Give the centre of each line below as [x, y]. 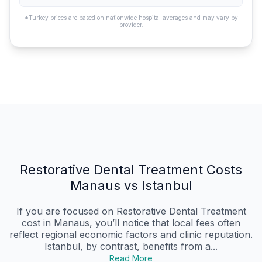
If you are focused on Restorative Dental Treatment [131, 211]
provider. [131, 25]
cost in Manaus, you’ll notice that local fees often [131, 223]
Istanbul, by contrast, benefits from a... [131, 247]
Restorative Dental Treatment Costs [131, 170]
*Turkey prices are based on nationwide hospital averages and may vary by [131, 18]
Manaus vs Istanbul [131, 186]
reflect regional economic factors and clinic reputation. [131, 235]
